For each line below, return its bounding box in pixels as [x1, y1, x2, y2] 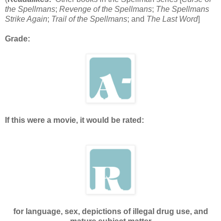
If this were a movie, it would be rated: [5, 116, 144, 125]
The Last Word [147, 15, 198, 24]
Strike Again [5, 15, 47, 24]
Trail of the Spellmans [51, 15, 127, 24]
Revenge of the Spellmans [59, 5, 152, 14]
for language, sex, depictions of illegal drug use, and [13, 207, 208, 216]
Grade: [5, 35, 30, 43]
